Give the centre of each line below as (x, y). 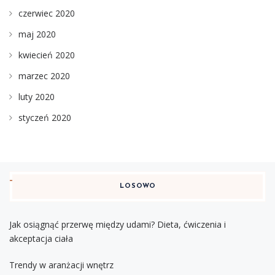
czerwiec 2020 (47, 14)
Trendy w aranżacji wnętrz (61, 265)
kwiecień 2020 (47, 55)
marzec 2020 (44, 76)
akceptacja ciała (41, 239)
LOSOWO (137, 187)
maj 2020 (37, 34)
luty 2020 (37, 97)
